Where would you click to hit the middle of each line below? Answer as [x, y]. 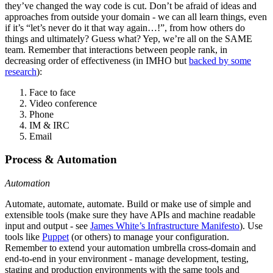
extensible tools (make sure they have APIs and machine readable [130, 215]
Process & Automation [61, 160]
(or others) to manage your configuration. [149, 237]
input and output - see [48, 226]
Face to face [52, 92]
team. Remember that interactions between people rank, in [116, 49]
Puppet [55, 237]
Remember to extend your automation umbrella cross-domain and [130, 248]
